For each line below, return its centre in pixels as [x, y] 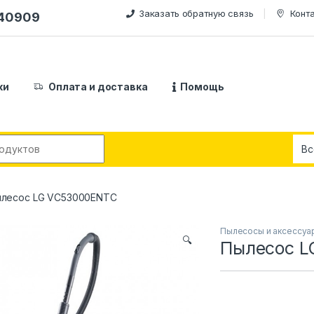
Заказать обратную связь [196, 13]
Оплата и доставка [98, 86]
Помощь [202, 86]
